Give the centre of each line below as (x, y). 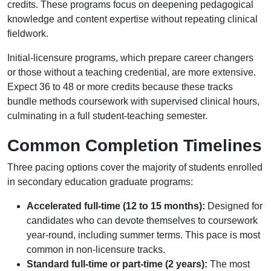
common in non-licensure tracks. (96, 250)
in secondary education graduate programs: (100, 182)
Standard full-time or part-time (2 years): (117, 264)
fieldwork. (28, 34)
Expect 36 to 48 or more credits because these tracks (120, 87)
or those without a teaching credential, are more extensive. (132, 72)
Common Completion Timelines (135, 145)
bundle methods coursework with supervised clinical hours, (133, 101)
